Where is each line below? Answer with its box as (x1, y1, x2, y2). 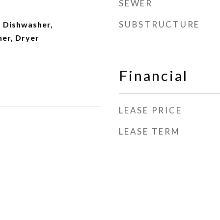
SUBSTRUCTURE (119, 19, 200, 29)
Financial (119, 67, 188, 84)
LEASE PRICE (119, 105, 182, 115)
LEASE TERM (119, 126, 180, 137)
